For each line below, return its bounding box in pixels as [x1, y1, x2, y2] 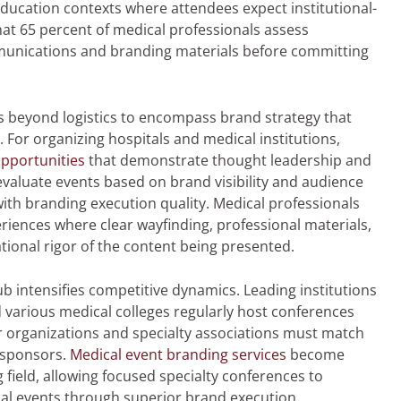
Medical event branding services [70, 345, 286, 365]
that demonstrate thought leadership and [85, 149, 371, 170]
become [286, 345, 345, 365]
